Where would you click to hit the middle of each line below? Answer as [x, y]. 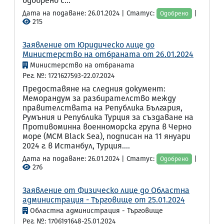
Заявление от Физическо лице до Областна [106, 190]
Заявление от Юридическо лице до [88, 45]
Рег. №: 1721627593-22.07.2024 [68, 76]
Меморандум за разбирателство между [99, 98]
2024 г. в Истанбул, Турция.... [76, 146]
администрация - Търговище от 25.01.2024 [104, 200]
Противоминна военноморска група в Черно [107, 127]
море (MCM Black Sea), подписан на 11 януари [106, 136]
